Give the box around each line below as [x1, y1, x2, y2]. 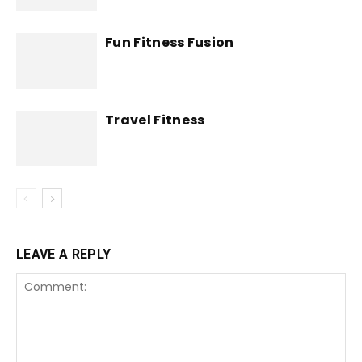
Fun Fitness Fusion [105, 33, 234, 52]
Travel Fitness [105, 111, 205, 129]
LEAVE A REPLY [16, 246, 112, 262]
